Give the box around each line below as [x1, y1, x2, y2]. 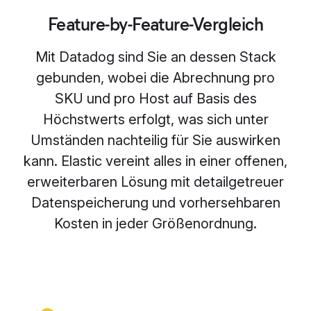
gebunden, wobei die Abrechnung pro [36, 69, 275, 87]
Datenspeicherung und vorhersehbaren [31, 194, 280, 212]
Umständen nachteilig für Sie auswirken [31, 132, 280, 149]
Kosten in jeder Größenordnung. [54, 215, 257, 233]
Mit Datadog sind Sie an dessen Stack [35, 49, 276, 66]
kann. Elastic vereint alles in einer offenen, [24, 153, 287, 170]
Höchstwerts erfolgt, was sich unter [42, 111, 269, 128]
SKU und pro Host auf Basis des [54, 90, 257, 108]
